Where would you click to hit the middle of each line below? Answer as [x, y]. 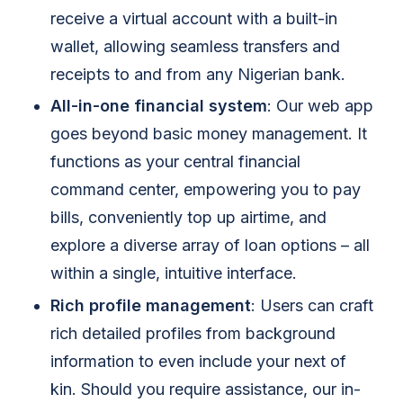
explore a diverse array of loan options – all [210, 246]
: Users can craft [312, 305]
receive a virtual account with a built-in [194, 18]
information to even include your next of [198, 361]
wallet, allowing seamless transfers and [195, 46]
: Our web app [320, 106]
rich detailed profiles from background [193, 333]
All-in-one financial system [159, 106]
